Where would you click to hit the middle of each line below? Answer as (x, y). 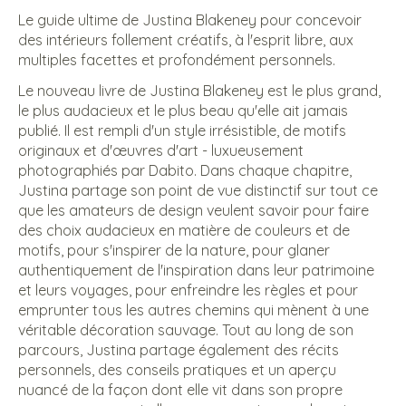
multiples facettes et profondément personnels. (177, 59)
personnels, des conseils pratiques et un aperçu (177, 369)
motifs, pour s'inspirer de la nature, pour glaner (174, 250)
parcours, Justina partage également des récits (179, 349)
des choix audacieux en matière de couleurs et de (184, 230)
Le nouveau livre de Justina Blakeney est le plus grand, (199, 90)
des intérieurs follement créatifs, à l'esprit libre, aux (186, 39)
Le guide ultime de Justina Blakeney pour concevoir (190, 19)
